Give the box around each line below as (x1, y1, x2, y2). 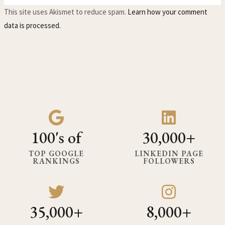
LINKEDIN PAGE (134, 149, 203, 159)
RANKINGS (33, 156, 80, 166)
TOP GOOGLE (29, 149, 84, 159)
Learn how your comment (128, 7, 208, 17)
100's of (31, 127, 81, 149)
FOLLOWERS (143, 156, 195, 166)
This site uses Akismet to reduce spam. (4, 7, 128, 17)
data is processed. (4, 20, 61, 30)
